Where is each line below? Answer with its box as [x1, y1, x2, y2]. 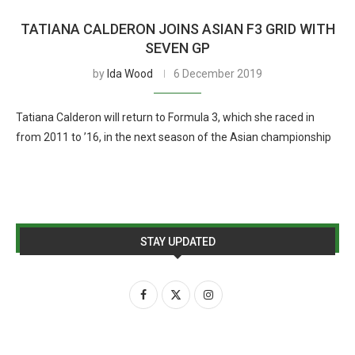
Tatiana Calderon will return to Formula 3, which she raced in [16, 111, 315, 124]
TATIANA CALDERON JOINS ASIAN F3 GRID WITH [20, 21, 335, 37]
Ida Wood [107, 67, 153, 80]
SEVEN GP [145, 40, 210, 56]
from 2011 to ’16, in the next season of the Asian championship [16, 131, 331, 143]
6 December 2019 [174, 67, 262, 80]
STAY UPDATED [139, 235, 216, 248]
